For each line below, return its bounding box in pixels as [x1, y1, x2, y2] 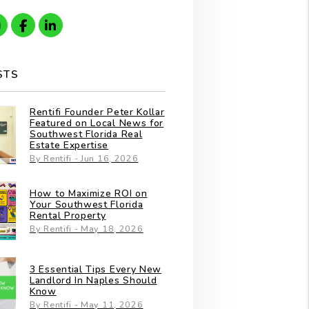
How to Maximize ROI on [30, 186, 148, 200]
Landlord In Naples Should [30, 273, 157, 287]
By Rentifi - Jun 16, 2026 [30, 152, 139, 164]
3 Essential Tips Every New [30, 262, 162, 276]
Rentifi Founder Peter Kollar [30, 105, 165, 119]
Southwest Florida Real [30, 127, 143, 141]
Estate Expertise [30, 138, 109, 152]
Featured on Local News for [30, 116, 164, 130]
